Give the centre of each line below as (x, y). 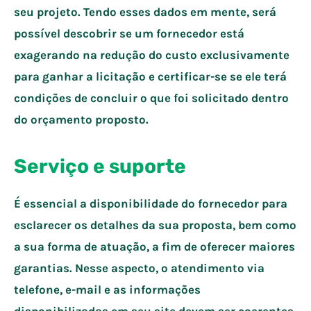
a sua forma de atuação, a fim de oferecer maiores (154, 246)
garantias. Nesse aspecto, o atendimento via (139, 268)
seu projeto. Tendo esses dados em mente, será (145, 11)
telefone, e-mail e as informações (107, 289)
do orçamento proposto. (81, 119)
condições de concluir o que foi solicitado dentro (151, 98)
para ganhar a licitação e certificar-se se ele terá (150, 76)
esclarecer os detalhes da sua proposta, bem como (155, 225)
